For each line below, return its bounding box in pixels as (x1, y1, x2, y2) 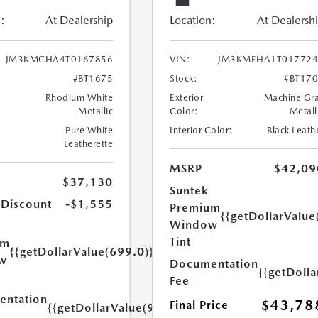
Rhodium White (45, 92, 114, 104)
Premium (170, 201, 221, 215)
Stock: (170, 73, 198, 84)
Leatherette (63, 138, 114, 150)
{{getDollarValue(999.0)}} (47, 301, 197, 315)
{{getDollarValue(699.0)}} (9, 245, 159, 259)
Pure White (65, 125, 114, 136)
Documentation (170, 257, 259, 271)
